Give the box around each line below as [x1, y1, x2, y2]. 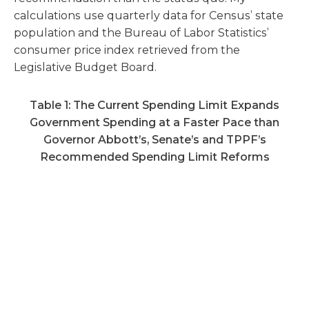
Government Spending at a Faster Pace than [30, 116, 279, 129]
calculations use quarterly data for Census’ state [14, 9, 283, 22]
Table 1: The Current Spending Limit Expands [30, 99, 279, 112]
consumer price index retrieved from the [14, 43, 240, 57]
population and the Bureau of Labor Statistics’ [14, 26, 269, 39]
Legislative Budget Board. [14, 61, 159, 74]
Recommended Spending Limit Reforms [39, 150, 270, 163]
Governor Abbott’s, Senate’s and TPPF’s [43, 133, 266, 146]
